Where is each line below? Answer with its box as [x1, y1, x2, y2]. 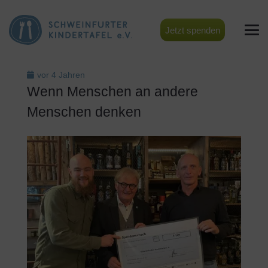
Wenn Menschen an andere [27, 84, 198, 99]
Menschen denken [27, 104, 141, 120]
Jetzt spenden [165, 25, 220, 35]
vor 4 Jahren [37, 71, 86, 80]
